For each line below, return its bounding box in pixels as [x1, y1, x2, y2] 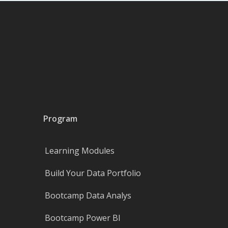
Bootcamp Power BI [45, 212, 121, 224]
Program [43, 113, 78, 125]
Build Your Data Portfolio [45, 167, 141, 179]
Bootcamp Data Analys [45, 190, 132, 202]
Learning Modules [45, 145, 115, 157]
